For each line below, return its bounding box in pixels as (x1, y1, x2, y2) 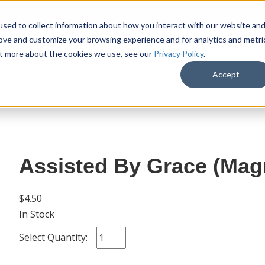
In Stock (18, 207, 54, 221)
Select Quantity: (18, 230, 88, 244)
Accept (212, 69, 240, 79)
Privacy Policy (153, 48, 203, 59)
